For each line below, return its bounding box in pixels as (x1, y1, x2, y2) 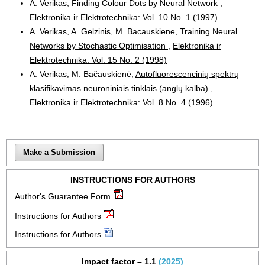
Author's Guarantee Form (15, 191, 111, 201)
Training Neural (180, 26, 237, 36)
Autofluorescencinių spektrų (135, 69, 239, 79)
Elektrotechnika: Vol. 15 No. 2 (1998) (30, 54, 167, 64)
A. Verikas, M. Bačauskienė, (30, 69, 135, 79)
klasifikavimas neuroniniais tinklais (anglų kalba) (30, 83, 211, 93)
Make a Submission (23, 147, 96, 157)
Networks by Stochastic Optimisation (30, 40, 168, 50)
